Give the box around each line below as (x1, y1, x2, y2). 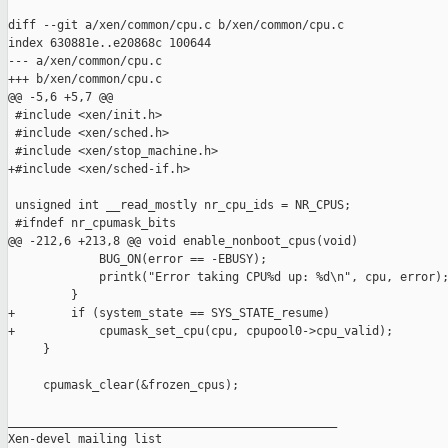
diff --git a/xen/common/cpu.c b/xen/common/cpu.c (8, 18, 344, 33)
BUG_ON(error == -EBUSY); (8, 252, 267, 267)
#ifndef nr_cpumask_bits (8, 216, 176, 231)
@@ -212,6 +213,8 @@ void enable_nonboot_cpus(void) (8, 234, 358, 249)
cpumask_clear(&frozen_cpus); (8, 378, 239, 393)
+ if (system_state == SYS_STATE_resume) (8, 306, 330, 321)
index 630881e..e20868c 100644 (8, 36, 211, 51)
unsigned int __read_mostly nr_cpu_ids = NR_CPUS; (8, 198, 351, 213)
